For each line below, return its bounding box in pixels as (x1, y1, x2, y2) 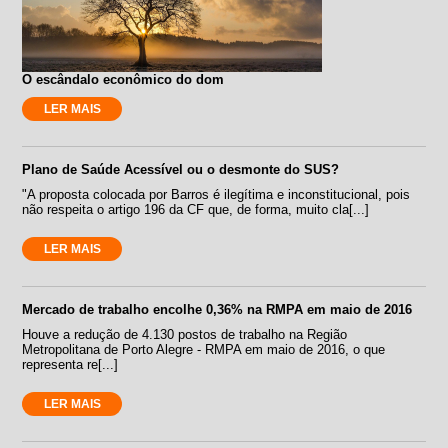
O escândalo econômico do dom (22, 71, 225, 87)
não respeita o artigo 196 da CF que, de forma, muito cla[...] (22, 201, 370, 217)
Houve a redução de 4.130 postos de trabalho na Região (22, 326, 348, 342)
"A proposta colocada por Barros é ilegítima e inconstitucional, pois (22, 186, 411, 202)
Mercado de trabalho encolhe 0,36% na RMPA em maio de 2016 (22, 301, 413, 317)
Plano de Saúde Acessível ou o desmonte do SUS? (22, 161, 340, 177)
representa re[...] (22, 356, 119, 372)
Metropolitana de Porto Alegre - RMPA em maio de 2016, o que (22, 341, 386, 357)
